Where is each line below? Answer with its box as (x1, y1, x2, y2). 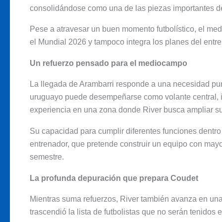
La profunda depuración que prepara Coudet (30, 173, 198, 182)
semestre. (30, 153, 64, 162)
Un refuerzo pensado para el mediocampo (30, 58, 187, 67)
